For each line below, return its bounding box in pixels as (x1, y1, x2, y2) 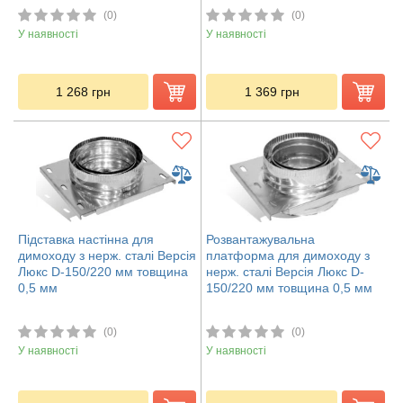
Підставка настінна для (18, 231, 154, 246)
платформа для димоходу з (206, 247, 370, 263)
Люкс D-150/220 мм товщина (18, 264, 188, 279)
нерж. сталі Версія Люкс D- (206, 264, 364, 279)
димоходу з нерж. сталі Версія (18, 247, 196, 263)
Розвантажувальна (206, 231, 315, 246)
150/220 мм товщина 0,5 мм (206, 280, 372, 295)
